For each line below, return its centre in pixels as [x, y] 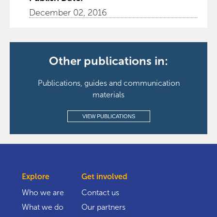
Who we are [43, 193]
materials [108, 95]
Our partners [103, 207]
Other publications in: [108, 61]
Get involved [104, 177]
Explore [36, 177]
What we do [43, 207]
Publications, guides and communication [108, 83]
